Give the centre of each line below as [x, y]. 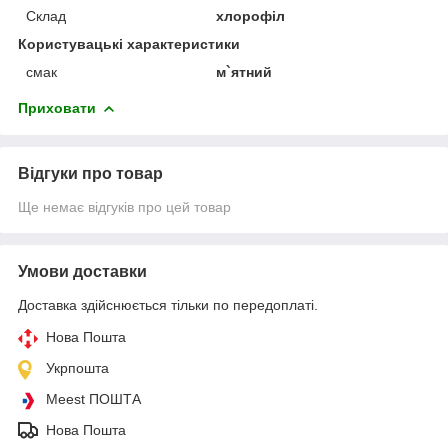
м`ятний [244, 71]
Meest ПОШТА [93, 398]
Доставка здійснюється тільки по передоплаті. [168, 304]
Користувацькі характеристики [129, 43]
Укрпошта [77, 367]
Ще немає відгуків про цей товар [124, 206]
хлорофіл [251, 15]
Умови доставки [82, 271]
